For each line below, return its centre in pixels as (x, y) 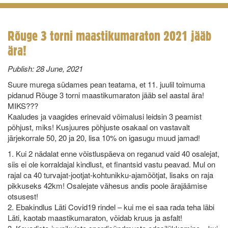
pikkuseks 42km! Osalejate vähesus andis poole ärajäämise (107, 186)
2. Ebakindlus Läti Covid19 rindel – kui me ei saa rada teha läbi (111, 207)
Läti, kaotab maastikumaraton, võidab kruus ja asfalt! (95, 218)
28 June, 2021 (59, 68)
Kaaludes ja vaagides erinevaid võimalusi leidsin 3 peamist (105, 116)
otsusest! (23, 196)
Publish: (21, 68)
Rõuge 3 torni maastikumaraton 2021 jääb (109, 36)
